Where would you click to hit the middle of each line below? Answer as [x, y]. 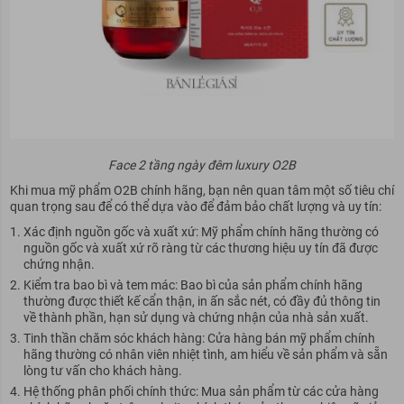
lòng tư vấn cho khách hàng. [102, 371]
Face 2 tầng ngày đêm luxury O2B [202, 165]
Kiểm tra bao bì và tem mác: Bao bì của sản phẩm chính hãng [193, 285]
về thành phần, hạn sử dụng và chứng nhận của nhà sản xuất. [196, 318]
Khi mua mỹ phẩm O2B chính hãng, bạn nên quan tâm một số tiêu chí [202, 191]
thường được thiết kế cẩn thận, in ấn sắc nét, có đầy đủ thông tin [202, 302]
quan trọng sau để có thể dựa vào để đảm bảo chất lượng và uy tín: [195, 207]
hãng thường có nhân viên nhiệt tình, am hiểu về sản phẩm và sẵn [205, 355]
